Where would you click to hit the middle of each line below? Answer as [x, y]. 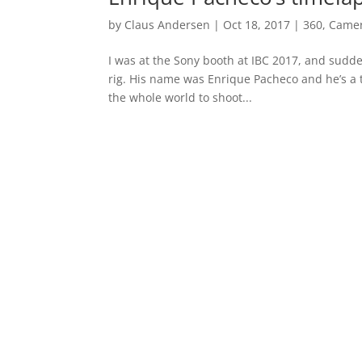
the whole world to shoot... [181, 97]
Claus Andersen [168, 25]
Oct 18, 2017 [257, 25]
